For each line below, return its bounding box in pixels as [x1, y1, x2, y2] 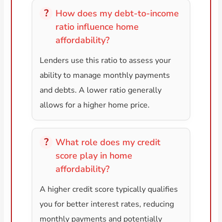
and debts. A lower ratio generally [40, 85, 162, 96]
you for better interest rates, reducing [40, 199, 174, 210]
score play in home [55, 150, 133, 162]
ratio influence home [55, 21, 139, 33]
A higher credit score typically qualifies [40, 184, 178, 195]
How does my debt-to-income [55, 7, 179, 20]
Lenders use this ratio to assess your [40, 55, 171, 66]
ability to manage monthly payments [40, 70, 170, 81]
